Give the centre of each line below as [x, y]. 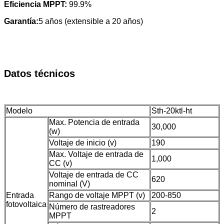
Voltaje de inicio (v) [83, 143]
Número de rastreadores [92, 207]
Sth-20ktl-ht [172, 111]
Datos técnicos [39, 74]
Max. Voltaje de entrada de [96, 154]
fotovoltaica [26, 204]
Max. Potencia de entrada [94, 122]
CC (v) [60, 163]
